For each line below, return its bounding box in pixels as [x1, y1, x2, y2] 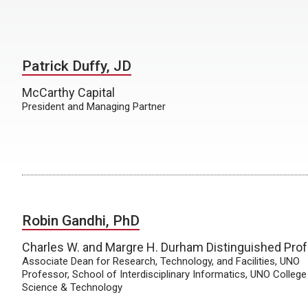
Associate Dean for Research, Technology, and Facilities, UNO [22, 254, 300, 267]
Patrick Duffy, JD [22, 58, 131, 75]
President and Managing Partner [22, 100, 166, 113]
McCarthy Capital [22, 85, 115, 100]
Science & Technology [22, 280, 122, 294]
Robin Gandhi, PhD [22, 212, 140, 229]
